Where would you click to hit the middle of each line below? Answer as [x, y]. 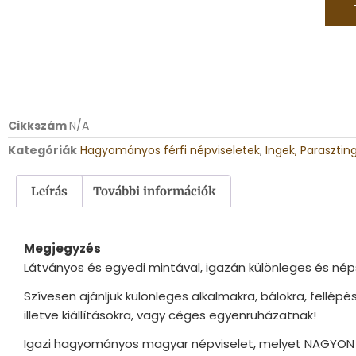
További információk [155, 191]
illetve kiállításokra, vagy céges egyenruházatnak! [170, 315]
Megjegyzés [62, 248]
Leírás [49, 191]
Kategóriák [43, 150]
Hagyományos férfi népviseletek [170, 150]
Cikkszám [39, 125]
